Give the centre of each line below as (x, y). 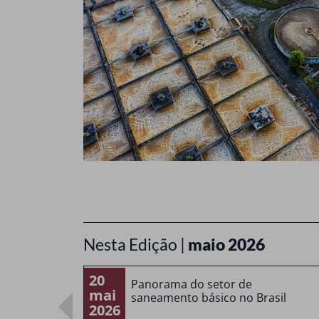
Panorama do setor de (191, 284)
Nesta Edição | (136, 244)
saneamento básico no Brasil (208, 297)
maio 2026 (226, 244)
